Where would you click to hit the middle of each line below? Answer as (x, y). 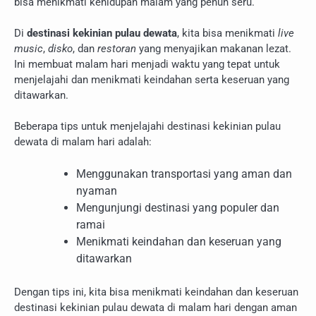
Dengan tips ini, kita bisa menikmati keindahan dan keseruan (156, 292)
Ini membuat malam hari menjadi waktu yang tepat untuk (147, 64)
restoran (117, 48)
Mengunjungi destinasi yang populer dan (178, 207)
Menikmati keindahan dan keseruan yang (179, 241)
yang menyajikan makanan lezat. (214, 48)
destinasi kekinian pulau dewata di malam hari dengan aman (156, 307)
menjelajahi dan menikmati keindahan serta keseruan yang (152, 79)
